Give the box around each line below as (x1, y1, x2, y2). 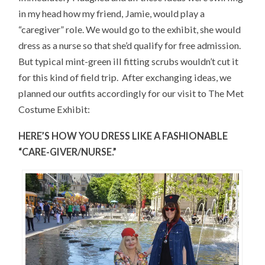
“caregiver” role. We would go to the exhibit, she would (18, 23, 241, 35)
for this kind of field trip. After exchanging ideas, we (18, 71, 232, 83)
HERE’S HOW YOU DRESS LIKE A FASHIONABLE (18, 130, 228, 141)
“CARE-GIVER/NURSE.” (18, 146, 117, 157)
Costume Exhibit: (18, 103, 91, 115)
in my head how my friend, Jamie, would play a (18, 7, 205, 19)
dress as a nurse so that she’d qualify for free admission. (18, 39, 241, 51)
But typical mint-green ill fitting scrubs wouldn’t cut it (18, 55, 239, 67)
